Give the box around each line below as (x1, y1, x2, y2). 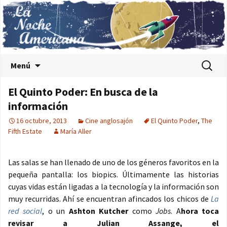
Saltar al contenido (41, 55, 107, 66)
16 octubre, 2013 (16, 116, 67, 126)
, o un (42, 206, 69, 216)
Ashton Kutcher (68, 206, 129, 216)
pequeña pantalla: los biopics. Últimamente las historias (8, 169, 219, 180)
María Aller (60, 127, 92, 136)
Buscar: (199, 56, 224, 66)
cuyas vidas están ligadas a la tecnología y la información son (8, 181, 219, 192)
